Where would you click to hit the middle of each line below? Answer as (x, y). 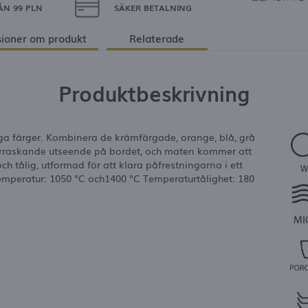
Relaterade (157, 37)
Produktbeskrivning (154, 92)
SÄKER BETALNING (153, 8)
